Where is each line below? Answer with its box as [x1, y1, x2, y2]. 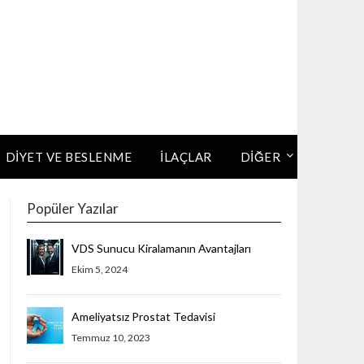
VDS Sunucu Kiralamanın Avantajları [71, 241, 251, 255]
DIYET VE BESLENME [5, 149, 132, 164]
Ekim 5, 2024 [71, 263, 128, 275]
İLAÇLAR [160, 149, 212, 164]
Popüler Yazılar [26, 200, 119, 217]
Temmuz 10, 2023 [71, 331, 150, 344]
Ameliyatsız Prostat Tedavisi [71, 310, 215, 323]
